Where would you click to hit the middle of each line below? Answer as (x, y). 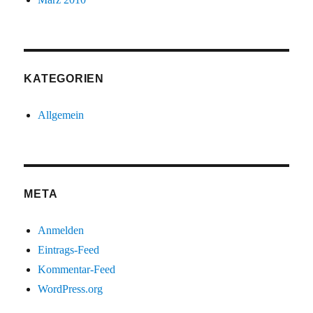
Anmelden (61, 231)
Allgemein (61, 115)
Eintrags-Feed (69, 250)
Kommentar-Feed (77, 270)
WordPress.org (71, 289)
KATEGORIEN (64, 79)
